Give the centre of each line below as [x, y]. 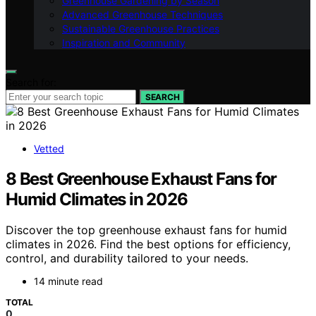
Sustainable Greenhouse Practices [141, 28]
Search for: [31, 82]
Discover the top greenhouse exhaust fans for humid [146, 230]
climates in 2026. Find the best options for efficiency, [148, 244]
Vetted [49, 148]
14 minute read [68, 281]
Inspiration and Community [124, 42]
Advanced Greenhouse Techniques [142, 14]
